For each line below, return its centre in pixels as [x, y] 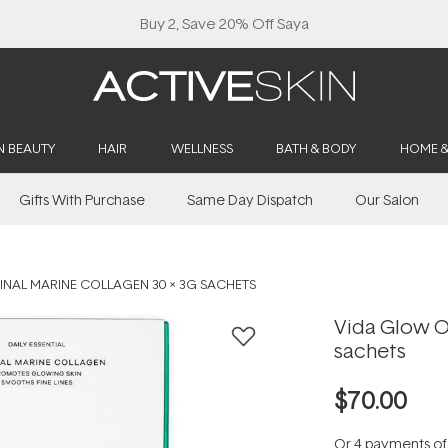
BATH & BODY [316, 148]
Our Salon [387, 199]
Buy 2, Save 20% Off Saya [224, 23]
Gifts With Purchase [82, 199]
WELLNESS [201, 148]
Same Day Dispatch [250, 199]
